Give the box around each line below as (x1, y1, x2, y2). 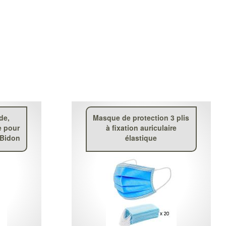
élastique (125, 132, 157, 143)
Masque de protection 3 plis (93, 112, 190, 123)
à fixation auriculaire (105, 122, 177, 133)
